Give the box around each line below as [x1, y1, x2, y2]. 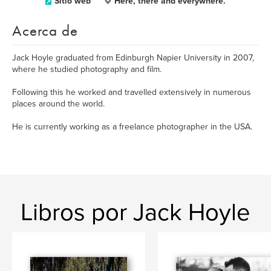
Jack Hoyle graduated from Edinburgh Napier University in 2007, [12, 53, 254, 63]
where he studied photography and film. [12, 64, 162, 74]
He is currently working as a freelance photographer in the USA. [12, 122, 252, 132]
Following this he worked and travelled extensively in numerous [12, 87, 251, 97]
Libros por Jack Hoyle [21, 198, 250, 227]
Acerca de [12, 21, 78, 41]
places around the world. [12, 99, 105, 109]
